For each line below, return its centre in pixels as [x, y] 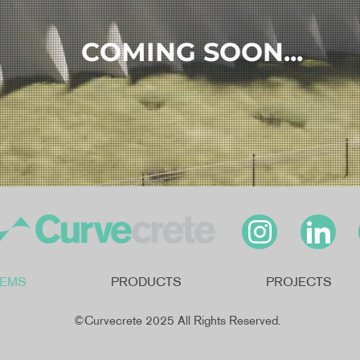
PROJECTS [299, 284]
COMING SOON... [196, 52]
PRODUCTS [146, 284]
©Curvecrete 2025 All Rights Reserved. [178, 322]
